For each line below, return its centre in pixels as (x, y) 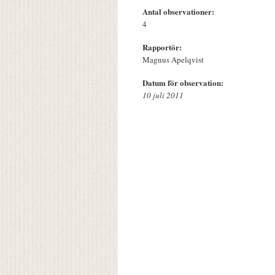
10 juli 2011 (163, 95)
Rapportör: (163, 47)
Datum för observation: (184, 83)
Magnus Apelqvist (173, 60)
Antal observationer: (180, 12)
